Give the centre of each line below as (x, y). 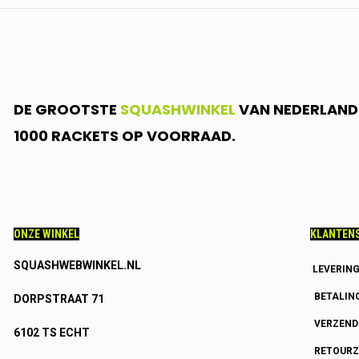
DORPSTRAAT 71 (58, 299)
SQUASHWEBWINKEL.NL (77, 265)
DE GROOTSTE (67, 109)
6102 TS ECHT (51, 333)
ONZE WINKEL (46, 234)
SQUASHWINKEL (177, 109)
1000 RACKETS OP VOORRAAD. (124, 136)
